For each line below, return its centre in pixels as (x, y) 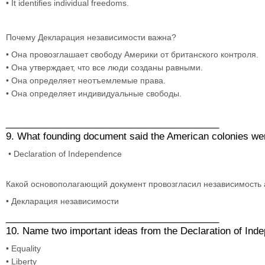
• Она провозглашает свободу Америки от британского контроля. (132, 54)
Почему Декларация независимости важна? (92, 37)
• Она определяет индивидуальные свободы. (94, 93)
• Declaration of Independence (64, 153)
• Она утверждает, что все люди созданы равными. (104, 67)
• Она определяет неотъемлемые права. (86, 80)
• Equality (23, 248)
